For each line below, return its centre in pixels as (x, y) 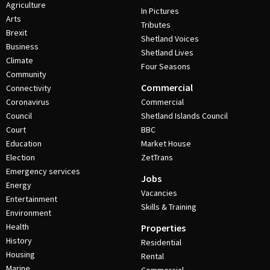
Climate (20, 60)
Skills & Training (169, 207)
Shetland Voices (170, 39)
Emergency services (43, 171)
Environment (29, 213)
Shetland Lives (167, 52)
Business (22, 46)
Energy (19, 185)
